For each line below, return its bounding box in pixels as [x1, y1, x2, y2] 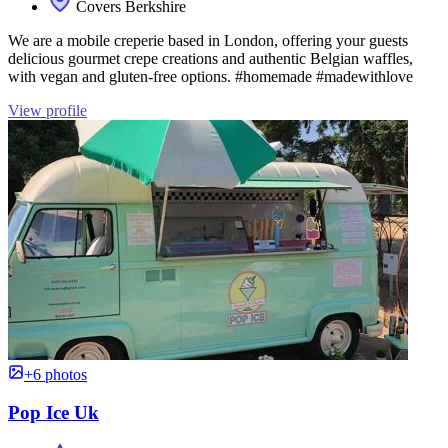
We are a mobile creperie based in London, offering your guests [8, 31, 408, 49]
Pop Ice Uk [8, 402, 99, 424]
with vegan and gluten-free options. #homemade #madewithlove [8, 67, 413, 85]
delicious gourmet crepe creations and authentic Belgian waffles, [8, 49, 413, 67]
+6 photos [24, 365, 87, 383]
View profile [8, 101, 87, 119]
